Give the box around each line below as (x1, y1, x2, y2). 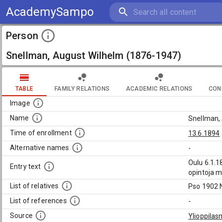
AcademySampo (6, 5, 94, 19)
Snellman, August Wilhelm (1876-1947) (6, 50, 182, 61)
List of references (10, 197, 67, 205)
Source (10, 212, 33, 220)
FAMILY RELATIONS (55, 85, 110, 92)
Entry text (10, 163, 41, 171)
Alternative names (10, 144, 69, 152)
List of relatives (10, 182, 59, 190)
